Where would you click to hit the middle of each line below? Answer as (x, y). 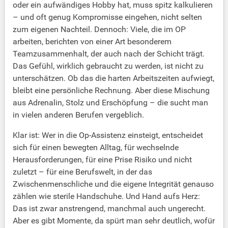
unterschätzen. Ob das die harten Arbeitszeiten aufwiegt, (113, 78)
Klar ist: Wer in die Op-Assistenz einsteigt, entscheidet (108, 135)
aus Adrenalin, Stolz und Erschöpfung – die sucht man (110, 103)
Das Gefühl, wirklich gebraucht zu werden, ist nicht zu (108, 66)
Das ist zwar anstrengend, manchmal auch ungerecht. (109, 209)
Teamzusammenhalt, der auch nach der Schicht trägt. (109, 54)
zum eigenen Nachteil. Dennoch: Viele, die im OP (99, 30)
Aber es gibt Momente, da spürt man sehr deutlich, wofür (114, 221)
